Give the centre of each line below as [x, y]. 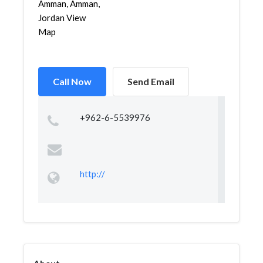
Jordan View [62, 18]
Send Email [151, 81]
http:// [92, 174]
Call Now [72, 81]
